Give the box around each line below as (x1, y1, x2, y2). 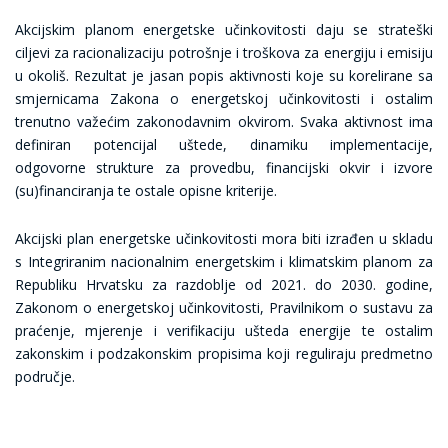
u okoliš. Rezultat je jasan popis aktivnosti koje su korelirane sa (15, 66, 433, 85)
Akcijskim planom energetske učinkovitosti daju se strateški (15, 20, 433, 39)
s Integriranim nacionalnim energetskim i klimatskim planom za (15, 252, 433, 271)
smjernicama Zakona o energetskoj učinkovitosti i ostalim (15, 89, 433, 108)
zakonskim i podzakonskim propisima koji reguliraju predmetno (15, 344, 433, 363)
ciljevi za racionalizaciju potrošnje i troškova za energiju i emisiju (15, 43, 433, 62)
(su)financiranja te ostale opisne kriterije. (15, 181, 277, 200)
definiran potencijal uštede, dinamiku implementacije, (15, 135, 433, 154)
